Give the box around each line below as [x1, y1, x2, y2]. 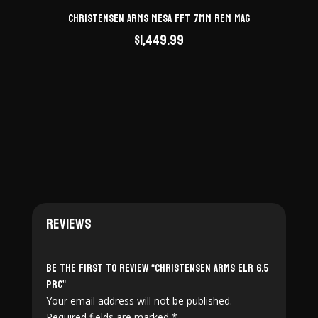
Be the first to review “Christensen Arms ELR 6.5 [45, 258, 268, 278]
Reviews [45, 211, 92, 237]
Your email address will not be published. [45, 293, 232, 307]
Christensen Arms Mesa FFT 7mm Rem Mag [67, 9, 250, 28]
